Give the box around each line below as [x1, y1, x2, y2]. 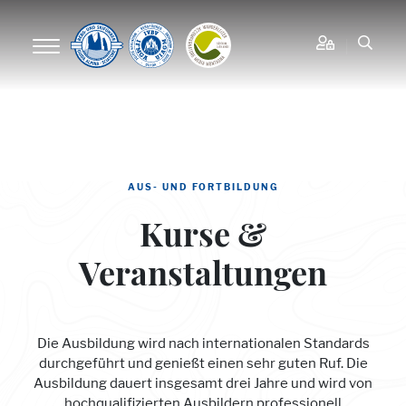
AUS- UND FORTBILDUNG [127, 181, 279, 192]
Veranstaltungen [79, 261, 327, 294]
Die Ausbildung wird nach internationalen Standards [36, 334, 370, 352]
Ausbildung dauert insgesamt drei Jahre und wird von [34, 374, 372, 391]
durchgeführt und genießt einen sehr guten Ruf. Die [38, 354, 368, 372]
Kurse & [140, 222, 266, 255]
